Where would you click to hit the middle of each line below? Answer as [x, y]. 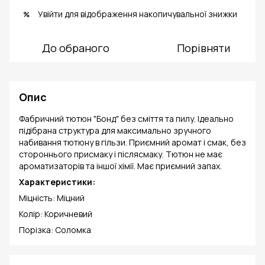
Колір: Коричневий [56, 214]
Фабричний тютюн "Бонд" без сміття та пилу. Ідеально [126, 119]
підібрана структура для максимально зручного [115, 131]
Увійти [50, 14]
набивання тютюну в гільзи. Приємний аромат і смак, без [132, 143]
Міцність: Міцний [52, 198]
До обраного [76, 48]
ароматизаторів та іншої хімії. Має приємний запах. [120, 166]
